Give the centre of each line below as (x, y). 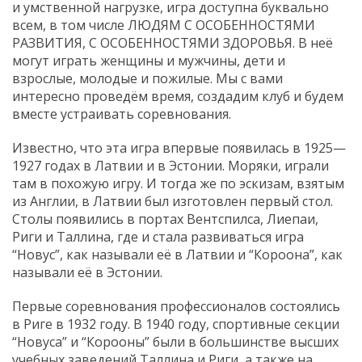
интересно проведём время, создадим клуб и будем (178, 97)
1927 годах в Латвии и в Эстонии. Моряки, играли (170, 166)
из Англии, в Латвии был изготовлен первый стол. (173, 202)
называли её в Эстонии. (87, 273)
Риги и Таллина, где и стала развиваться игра (158, 237)
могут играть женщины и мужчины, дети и (149, 61)
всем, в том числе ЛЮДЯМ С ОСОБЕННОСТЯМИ (164, 25)
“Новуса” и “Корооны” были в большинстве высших (175, 342)
